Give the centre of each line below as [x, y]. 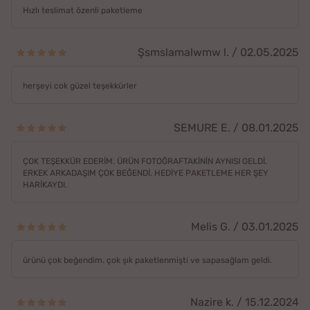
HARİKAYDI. [45, 184]
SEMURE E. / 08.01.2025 [236, 127]
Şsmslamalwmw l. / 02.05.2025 [218, 52]
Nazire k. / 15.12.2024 [245, 302]
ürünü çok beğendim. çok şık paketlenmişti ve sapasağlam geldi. [147, 260]
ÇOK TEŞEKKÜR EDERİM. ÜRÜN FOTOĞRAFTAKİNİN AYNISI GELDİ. [145, 161]
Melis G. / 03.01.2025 [245, 226]
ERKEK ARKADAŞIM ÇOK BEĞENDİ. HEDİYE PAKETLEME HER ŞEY [146, 173]
